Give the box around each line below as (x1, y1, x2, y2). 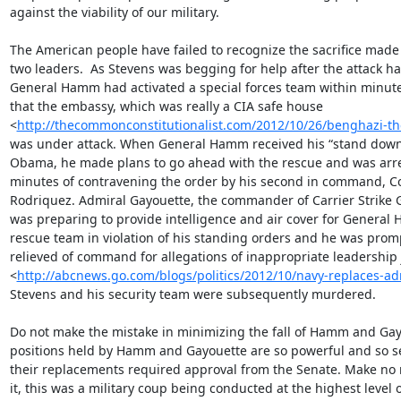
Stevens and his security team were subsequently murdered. (9, 285, 376, 303)
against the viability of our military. (9, 3, 219, 21)
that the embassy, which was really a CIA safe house (9, 97, 323, 115)
